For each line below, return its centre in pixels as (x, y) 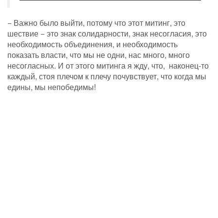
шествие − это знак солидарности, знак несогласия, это (107, 33)
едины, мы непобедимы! (52, 87)
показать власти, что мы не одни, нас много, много (99, 54)
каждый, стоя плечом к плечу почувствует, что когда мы (107, 76)
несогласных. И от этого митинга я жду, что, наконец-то (108, 65)
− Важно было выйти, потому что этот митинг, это (96, 22)
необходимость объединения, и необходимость (92, 44)
